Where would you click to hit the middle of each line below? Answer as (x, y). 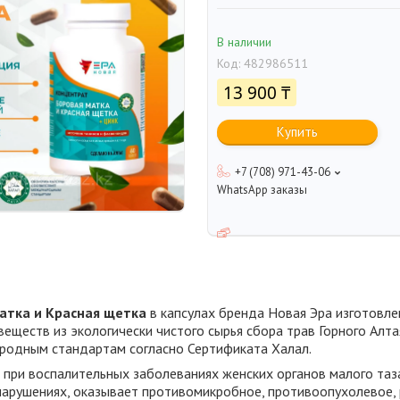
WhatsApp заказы (262, 190)
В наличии (244, 42)
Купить (297, 132)
